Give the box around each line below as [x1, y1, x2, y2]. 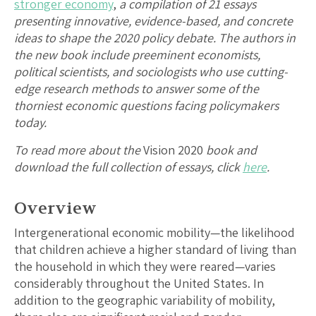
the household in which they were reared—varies [14, 258, 276, 275]
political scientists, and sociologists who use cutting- [14, 63, 288, 80]
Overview [14, 197, 97, 220]
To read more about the [14, 142, 140, 159]
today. [14, 114, 49, 131]
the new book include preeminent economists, [14, 47, 260, 63]
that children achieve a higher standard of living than [14, 241, 296, 258]
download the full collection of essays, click [14, 159, 243, 176]
